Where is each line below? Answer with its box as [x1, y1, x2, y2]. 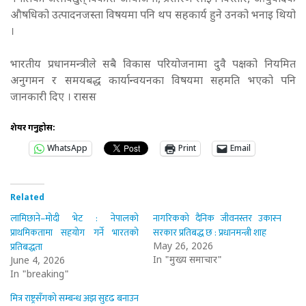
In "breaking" [10, 268, 69, 281]
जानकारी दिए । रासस [10, 90, 96, 105]
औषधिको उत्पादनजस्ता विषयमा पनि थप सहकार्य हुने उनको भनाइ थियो [10, 8, 296, 23]
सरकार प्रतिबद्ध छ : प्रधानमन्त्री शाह [153, 224, 266, 240]
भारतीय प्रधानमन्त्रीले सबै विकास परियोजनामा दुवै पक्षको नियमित [10, 57, 296, 72]
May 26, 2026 [153, 240, 213, 253]
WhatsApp [47, 143, 87, 154]
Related [10, 192, 44, 204]
